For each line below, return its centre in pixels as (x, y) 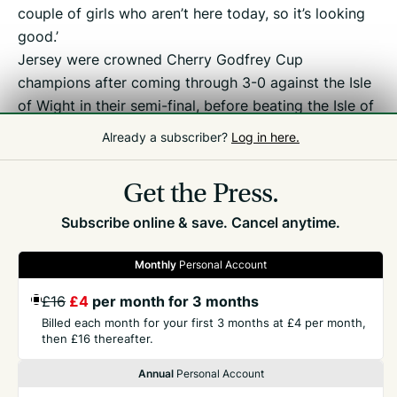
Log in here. (265, 137)
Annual (156, 374)
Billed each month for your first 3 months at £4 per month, (204, 323)
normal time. (59, 152)
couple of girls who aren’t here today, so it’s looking (191, 14)
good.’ (38, 37)
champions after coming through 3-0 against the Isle (195, 83)
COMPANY (45, 355)
